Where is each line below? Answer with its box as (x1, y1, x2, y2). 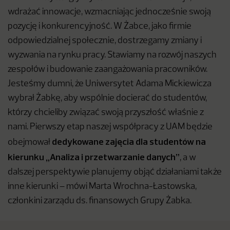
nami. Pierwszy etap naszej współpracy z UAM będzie (8, 123, 213, 131)
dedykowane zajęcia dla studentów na (52, 136, 206, 147)
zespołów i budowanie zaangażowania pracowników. (8, 65, 207, 74)
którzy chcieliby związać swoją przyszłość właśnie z (8, 108, 204, 117)
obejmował (8, 138, 52, 147)
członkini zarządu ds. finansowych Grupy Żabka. (8, 197, 191, 205)
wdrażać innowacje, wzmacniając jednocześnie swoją (8, 8, 211, 16)
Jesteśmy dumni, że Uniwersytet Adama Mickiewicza (8, 80, 212, 88)
